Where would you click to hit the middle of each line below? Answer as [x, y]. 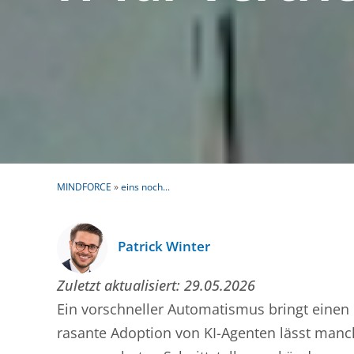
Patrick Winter [164, 246]
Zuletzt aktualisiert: [119, 285]
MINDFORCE [84, 187]
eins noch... [145, 187]
